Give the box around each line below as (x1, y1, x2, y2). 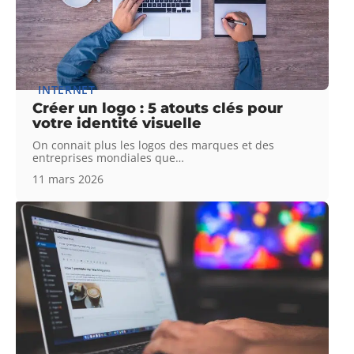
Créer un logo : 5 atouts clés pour (32, 100, 284, 118)
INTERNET (38, 82, 96, 98)
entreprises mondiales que (32, 150, 176, 166)
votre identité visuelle (32, 115, 202, 133)
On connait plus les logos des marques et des (32, 137, 275, 153)
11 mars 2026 (32, 171, 104, 187)
